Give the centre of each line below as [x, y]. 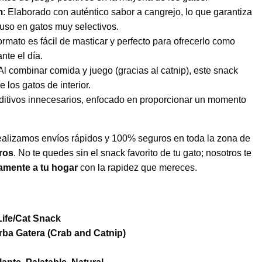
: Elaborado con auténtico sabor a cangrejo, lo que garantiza [127, 12]
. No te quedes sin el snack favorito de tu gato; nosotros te [132, 153]
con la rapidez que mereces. [137, 168]
